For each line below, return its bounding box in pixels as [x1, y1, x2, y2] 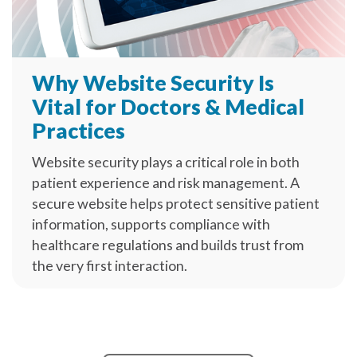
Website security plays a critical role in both [32, 152, 300, 171]
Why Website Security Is [32, 69, 275, 96]
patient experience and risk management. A [32, 173, 300, 191]
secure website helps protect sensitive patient [32, 194, 320, 212]
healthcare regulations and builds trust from [32, 235, 304, 253]
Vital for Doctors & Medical [32, 92, 305, 120]
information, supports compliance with [32, 214, 271, 233]
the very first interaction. [32, 256, 188, 274]
